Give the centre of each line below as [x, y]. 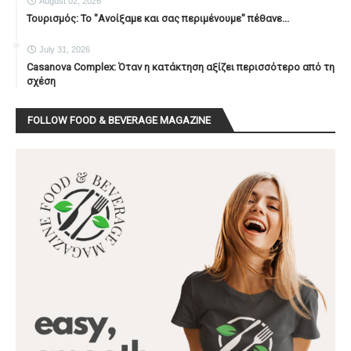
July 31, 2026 [65, 49]
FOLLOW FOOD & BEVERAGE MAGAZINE [119, 120]
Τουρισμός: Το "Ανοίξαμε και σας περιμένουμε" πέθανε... [158, 18]
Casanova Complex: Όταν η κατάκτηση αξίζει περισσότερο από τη [181, 67]
